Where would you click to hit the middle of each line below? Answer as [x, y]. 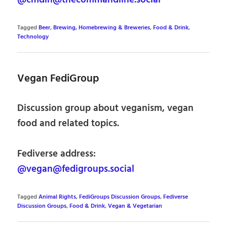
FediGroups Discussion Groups [120, 197]
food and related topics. [68, 123]
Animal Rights [58, 197]
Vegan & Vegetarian [135, 206]
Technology [33, 37]
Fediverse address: [57, 154]
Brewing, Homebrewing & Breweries [102, 28]
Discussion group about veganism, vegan [106, 108]
